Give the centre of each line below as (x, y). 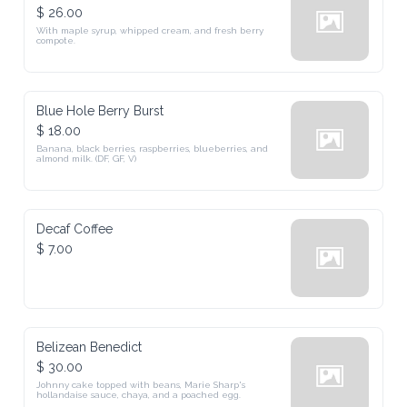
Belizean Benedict (89, 347)
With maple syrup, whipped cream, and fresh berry (150, 30)
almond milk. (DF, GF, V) (87, 159)
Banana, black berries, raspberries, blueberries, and (153, 149)
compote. (56, 40)
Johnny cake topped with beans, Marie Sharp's (141, 385)
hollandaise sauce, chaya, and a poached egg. (139, 395)
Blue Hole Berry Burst (100, 111)
